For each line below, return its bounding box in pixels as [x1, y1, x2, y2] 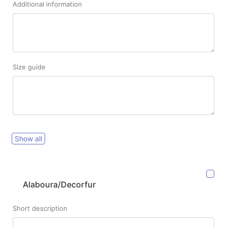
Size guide [13, 63, 46, 71]
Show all [15, 134, 42, 143]
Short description [13, 204, 67, 212]
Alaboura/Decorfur [23, 179, 96, 190]
